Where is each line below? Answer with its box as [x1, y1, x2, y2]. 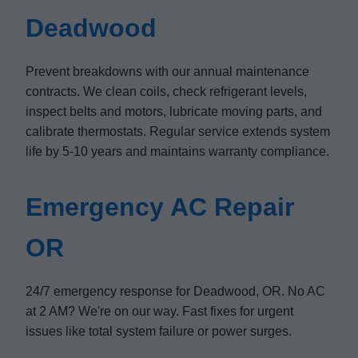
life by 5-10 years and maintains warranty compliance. [26, 145, 329, 158]
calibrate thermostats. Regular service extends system [26, 125, 330, 138]
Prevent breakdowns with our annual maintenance [26, 65, 309, 78]
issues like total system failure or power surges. [26, 324, 292, 338]
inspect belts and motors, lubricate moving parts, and [26, 105, 322, 118]
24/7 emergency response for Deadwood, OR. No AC [26, 284, 325, 298]
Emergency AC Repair [26, 193, 294, 221]
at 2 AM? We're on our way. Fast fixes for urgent [26, 304, 293, 318]
